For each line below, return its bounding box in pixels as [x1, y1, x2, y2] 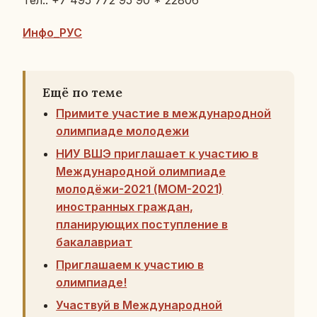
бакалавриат [56, 235, 133, 249]
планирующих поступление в [56, 217, 229, 231]
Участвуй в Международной [56, 298, 223, 312]
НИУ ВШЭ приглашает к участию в [56, 146, 259, 161]
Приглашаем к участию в [56, 258, 204, 272]
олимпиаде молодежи [56, 124, 190, 138]
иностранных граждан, [56, 200, 194, 214]
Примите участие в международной [56, 106, 272, 120]
